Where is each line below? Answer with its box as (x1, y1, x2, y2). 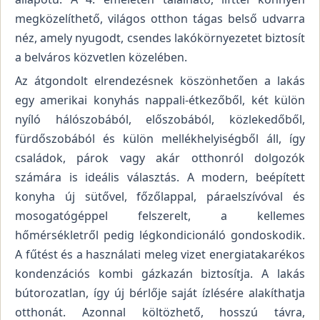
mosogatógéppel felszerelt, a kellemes (15, 207, 305, 224)
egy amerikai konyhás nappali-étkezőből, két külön (15, 91, 305, 108)
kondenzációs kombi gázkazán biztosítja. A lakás (15, 265, 305, 281)
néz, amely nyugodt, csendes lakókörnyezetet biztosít (15, 30, 305, 46)
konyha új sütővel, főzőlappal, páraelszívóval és (15, 188, 305, 204)
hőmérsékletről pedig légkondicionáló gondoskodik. (15, 226, 305, 243)
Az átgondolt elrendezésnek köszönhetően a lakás (15, 72, 305, 89)
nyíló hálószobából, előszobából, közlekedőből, (15, 111, 305, 127)
